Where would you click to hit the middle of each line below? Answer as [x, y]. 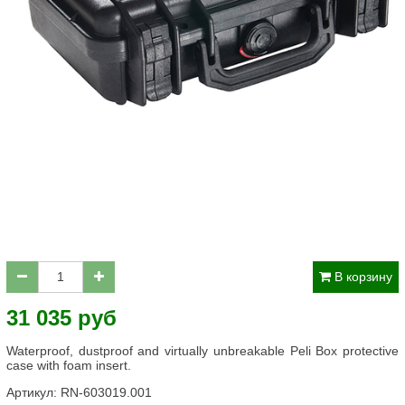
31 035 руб [61, 318]
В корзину [363, 277]
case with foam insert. [69, 365]
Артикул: [33, 392]
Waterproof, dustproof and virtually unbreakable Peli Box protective [202, 351]
